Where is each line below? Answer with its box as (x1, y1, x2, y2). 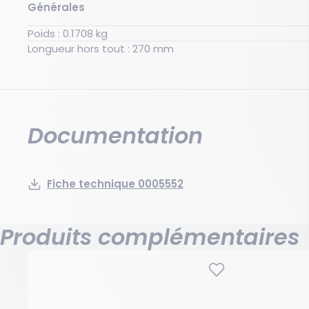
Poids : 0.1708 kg (96, 26, 108, 41)
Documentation (28, 120, 203, 151)
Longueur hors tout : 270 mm (153, 41, 174, 56)
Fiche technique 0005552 (47, 177, 183, 191)
